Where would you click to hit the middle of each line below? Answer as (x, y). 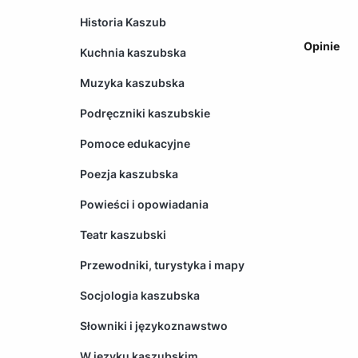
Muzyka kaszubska (132, 82)
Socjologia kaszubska (140, 295)
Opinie (322, 46)
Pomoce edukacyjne (135, 143)
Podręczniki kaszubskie (145, 113)
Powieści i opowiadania (144, 204)
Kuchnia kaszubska (133, 52)
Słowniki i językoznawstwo (154, 325)
